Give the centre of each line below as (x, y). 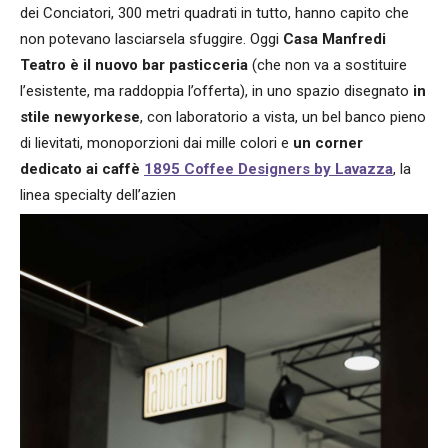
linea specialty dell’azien (98, 195)
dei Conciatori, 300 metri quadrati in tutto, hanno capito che (214, 13)
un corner (328, 143)
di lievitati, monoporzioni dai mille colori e (156, 143)
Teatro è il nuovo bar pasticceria (134, 65)
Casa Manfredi (334, 39)
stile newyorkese (80, 117)
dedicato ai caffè (82, 169)
